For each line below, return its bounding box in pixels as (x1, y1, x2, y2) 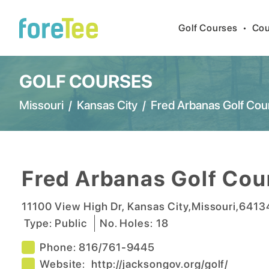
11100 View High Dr (22, 200, 122, 213)
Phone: (40, 241, 79, 253)
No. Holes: (99, 217, 156, 229)
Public (55, 217, 87, 229)
